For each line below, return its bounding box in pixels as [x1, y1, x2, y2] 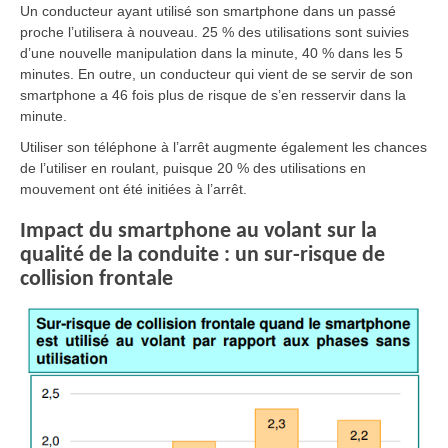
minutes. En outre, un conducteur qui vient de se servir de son [20, 66, 413, 83]
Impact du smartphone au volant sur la [20, 220, 377, 244]
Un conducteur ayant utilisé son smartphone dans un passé [20, 3, 396, 20]
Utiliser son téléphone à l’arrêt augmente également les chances [20, 139, 427, 156]
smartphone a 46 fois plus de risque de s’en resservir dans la [20, 87, 406, 104]
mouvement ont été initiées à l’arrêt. [20, 181, 247, 198]
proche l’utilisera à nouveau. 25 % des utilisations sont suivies [20, 24, 409, 41]
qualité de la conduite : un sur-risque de [20, 244, 385, 268]
